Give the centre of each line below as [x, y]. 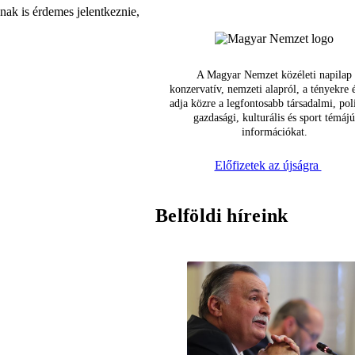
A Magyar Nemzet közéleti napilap [274, 75]
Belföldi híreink [222, 216]
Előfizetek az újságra [268, 166]
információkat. [274, 132]
